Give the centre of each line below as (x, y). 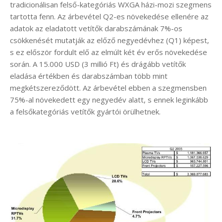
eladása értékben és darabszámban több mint (89, 76)
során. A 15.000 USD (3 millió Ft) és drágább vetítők (98, 64)
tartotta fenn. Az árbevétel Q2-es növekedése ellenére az (109, 16)
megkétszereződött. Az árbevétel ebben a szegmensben (108, 87)
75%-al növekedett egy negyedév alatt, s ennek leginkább (109, 99)
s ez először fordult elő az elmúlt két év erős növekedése (109, 52)
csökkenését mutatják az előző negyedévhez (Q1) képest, (110, 40)
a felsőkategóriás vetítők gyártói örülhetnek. (85, 111)
